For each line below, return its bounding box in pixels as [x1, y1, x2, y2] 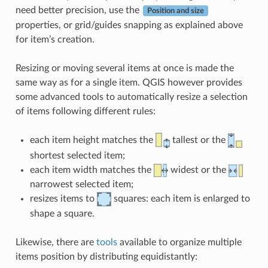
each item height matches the [29, 135, 156, 145]
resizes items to [29, 194, 97, 204]
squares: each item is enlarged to [111, 194, 250, 204]
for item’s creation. [15, 35, 95, 45]
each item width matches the [29, 165, 154, 175]
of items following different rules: [15, 106, 156, 117]
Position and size [147, 7, 204, 15]
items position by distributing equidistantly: [15, 252, 197, 262]
